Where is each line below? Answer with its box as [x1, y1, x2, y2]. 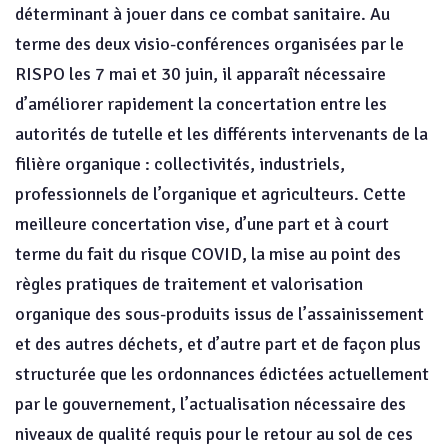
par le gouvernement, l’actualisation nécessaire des [15, 393, 406, 415]
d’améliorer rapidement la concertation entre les [15, 93, 387, 115]
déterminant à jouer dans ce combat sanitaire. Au [15, 3, 390, 25]
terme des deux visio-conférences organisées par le [15, 33, 404, 55]
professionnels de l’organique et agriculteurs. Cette [15, 183, 406, 205]
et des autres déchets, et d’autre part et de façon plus [15, 333, 421, 355]
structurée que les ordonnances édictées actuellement [15, 363, 429, 385]
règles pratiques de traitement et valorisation [15, 273, 363, 295]
